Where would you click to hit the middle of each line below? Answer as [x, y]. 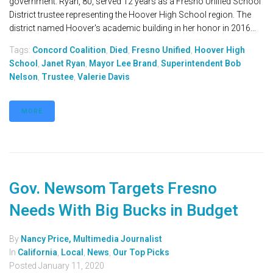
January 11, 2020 [71, 266]
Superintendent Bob [201, 64]
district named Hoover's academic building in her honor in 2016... [133, 28]
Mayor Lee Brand [123, 64]
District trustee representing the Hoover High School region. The [130, 15]
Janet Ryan [63, 64]
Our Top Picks [141, 253]
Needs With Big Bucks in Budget [124, 211]
